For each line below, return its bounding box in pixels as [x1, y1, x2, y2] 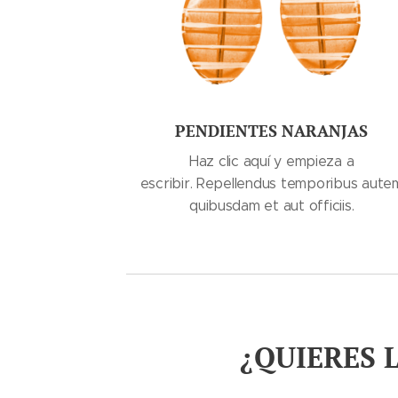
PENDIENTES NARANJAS [175, 120, 369, 141]
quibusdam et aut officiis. [189, 197, 354, 214]
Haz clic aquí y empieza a [188, 153, 354, 170]
